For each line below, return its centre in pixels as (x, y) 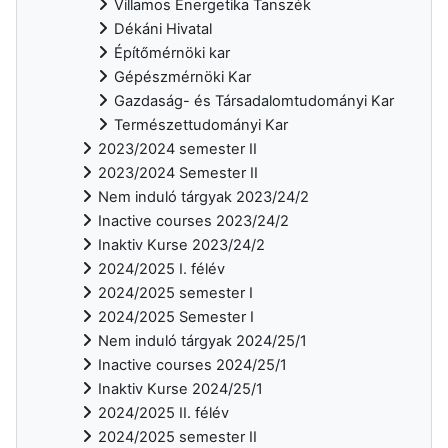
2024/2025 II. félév (163, 413)
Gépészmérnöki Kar (182, 77)
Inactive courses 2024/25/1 (192, 365)
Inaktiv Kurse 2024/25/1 (180, 389)
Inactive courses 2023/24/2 (193, 221)
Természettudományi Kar (201, 125)
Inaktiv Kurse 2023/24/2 (181, 245)
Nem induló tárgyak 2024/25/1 (202, 341)
